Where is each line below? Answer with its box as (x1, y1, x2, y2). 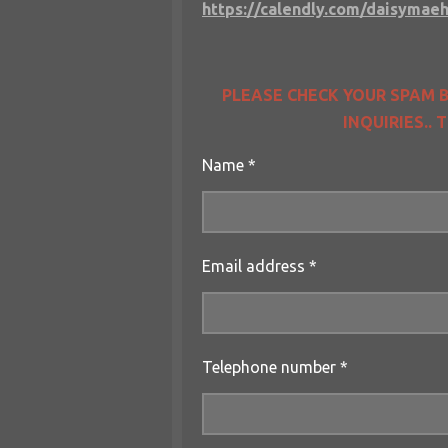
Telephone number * (202, 357, 348, 376)
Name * (202, 155, 256, 174)
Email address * (202, 256, 317, 275)
